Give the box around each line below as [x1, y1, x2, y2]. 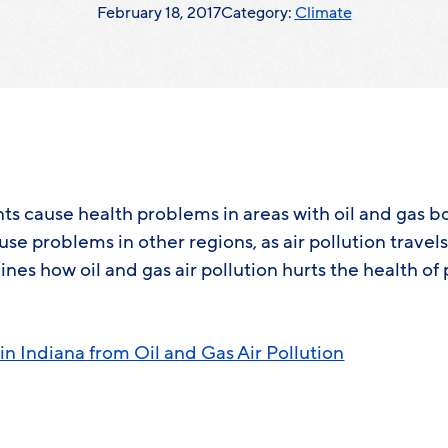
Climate [294, 2, 352, 24]
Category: [220, 2, 295, 24]
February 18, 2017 [96, 2, 221, 24]
